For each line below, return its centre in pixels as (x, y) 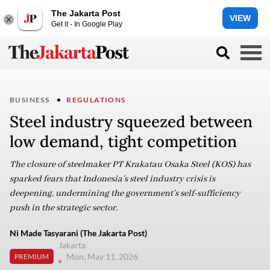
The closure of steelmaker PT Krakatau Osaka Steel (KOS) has (130, 165)
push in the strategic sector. (64, 208)
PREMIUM (32, 256)
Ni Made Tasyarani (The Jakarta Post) (78, 233)
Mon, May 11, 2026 (103, 256)
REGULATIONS (96, 100)
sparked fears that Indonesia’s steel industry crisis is (112, 179)
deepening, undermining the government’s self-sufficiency (125, 193)
